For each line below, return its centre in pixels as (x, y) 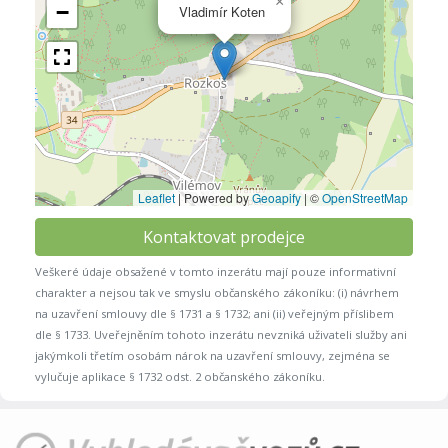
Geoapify (276, 197)
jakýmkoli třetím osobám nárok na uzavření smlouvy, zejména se (212, 355)
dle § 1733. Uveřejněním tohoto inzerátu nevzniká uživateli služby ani (221, 334)
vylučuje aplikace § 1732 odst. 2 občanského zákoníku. (180, 376)
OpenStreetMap (365, 197)
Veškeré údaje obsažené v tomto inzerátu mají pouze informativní (215, 271)
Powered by (216, 197)
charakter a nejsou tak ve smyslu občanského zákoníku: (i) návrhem (217, 292)
